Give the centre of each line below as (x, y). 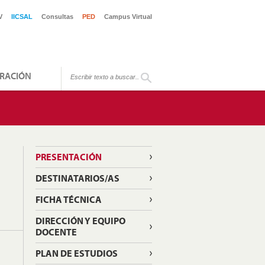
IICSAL (22, 17)
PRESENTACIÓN (68, 157)
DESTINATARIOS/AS (77, 178)
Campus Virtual (128, 17)
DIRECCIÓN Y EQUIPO (80, 221)
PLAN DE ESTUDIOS (76, 253)
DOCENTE (56, 232)
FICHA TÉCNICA (68, 199)
